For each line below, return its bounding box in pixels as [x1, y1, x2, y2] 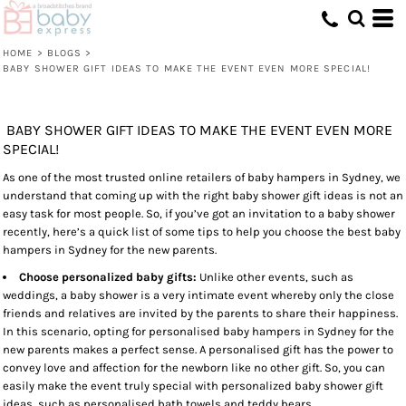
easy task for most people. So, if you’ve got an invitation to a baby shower [3, 207, 395, 220]
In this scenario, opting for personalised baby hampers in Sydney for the [3, 324, 394, 338]
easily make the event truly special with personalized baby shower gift [3, 379, 383, 392]
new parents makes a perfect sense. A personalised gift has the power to [3, 343, 393, 356]
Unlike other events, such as [197, 270, 353, 284]
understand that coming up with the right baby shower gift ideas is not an [3, 188, 403, 202]
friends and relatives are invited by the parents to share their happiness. [3, 306, 398, 320]
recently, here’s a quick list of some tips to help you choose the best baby [3, 225, 401, 238]
